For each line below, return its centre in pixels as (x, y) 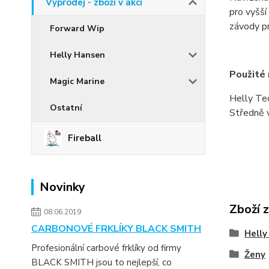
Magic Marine (77, 81)
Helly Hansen (77, 55)
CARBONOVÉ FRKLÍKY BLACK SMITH (116, 229)
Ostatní (66, 108)
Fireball (85, 138)
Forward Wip (77, 29)
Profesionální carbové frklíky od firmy (106, 248)
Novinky (62, 187)
